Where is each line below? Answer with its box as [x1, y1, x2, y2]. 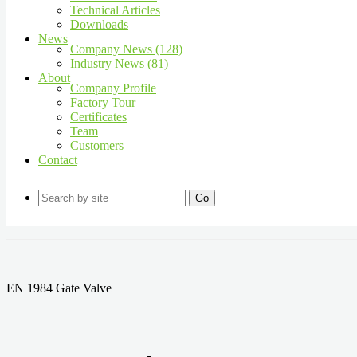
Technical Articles [70, 3, 160, 17]
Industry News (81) [70, 57, 168, 70]
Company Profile [70, 81, 156, 95]
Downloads [70, 18, 128, 31]
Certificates [70, 110, 127, 124]
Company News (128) [70, 42, 182, 56]
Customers [70, 139, 124, 152]
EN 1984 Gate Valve [6, 281, 112, 295]
